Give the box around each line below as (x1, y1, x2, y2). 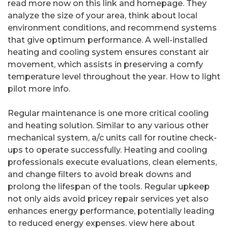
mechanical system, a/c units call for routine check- (8, 133, 217, 143)
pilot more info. (8, 84, 70, 94)
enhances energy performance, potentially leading (8, 206, 214, 216)
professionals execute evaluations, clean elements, (8, 157, 217, 167)
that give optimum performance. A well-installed (8, 35, 208, 45)
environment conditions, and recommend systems (8, 23, 217, 33)
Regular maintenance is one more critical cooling (8, 108, 209, 119)
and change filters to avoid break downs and (8, 169, 191, 180)
